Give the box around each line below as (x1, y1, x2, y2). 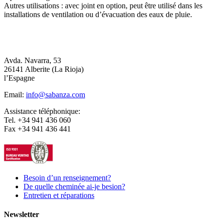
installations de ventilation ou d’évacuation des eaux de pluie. (4, 10, 192, 19)
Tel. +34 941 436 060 (4, 116, 71, 125)
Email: (4, 90, 26, 99)
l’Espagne (4, 74, 35, 83)
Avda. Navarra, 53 (4, 56, 61, 65)
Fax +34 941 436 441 (4, 125, 71, 133)
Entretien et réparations (23, 191, 94, 200)
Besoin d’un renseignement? (23, 174, 111, 182)
